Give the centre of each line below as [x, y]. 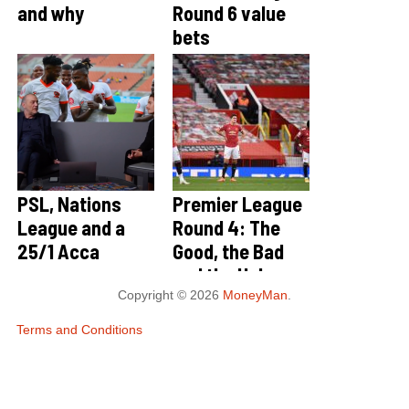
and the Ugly [222, 274]
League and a [71, 227]
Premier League [237, 203]
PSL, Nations [69, 203]
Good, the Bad [228, 251]
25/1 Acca [58, 251]
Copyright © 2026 [170, 294]
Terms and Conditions [79, 329]
